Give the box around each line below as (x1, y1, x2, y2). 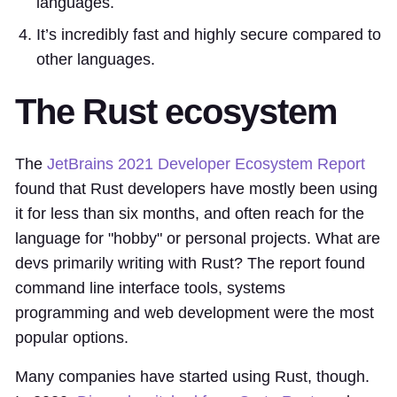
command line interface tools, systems (15, 278, 285, 297)
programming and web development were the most (15, 303, 374, 322)
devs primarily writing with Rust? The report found (15, 253, 365, 272)
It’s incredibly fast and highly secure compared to (36, 25, 381, 43)
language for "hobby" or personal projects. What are (15, 229, 380, 247)
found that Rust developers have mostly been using (15, 179, 378, 198)
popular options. (15, 328, 128, 346)
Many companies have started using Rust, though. (15, 367, 370, 385)
